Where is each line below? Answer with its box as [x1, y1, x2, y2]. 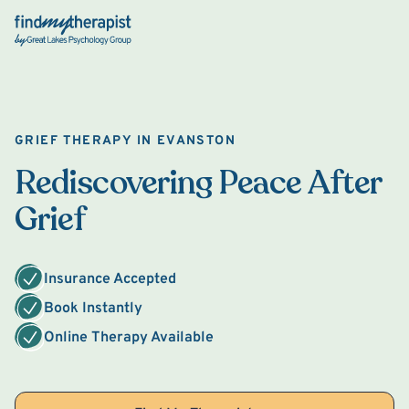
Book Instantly [44, 299, 142, 318]
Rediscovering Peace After [15, 161, 383, 205]
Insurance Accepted [44, 270, 176, 288]
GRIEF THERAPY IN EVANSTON [15, 133, 236, 149]
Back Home [14, 16, 89, 35]
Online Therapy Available [44, 329, 214, 347]
